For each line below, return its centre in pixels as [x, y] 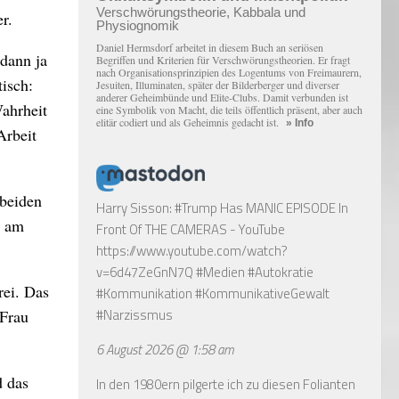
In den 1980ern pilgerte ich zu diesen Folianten [226, 384]
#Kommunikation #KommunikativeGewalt [213, 293]
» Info [300, 122]
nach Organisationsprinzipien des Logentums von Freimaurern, [229, 72]
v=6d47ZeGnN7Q [145, 272]
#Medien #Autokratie [253, 272]
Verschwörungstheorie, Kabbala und [201, 12]
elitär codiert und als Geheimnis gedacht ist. [191, 122]
